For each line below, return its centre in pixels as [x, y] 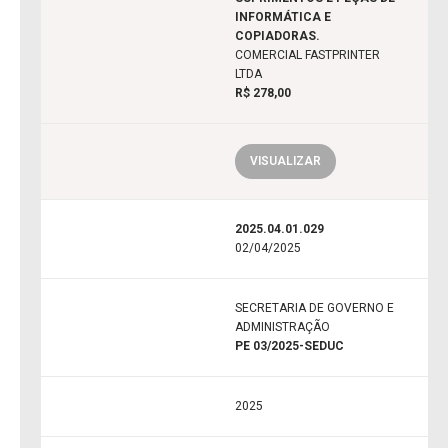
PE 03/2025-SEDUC [289, 346]
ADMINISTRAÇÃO [282, 327]
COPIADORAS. [277, 36]
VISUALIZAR [285, 161]
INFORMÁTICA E [283, 17]
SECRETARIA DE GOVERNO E [314, 308]
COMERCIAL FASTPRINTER [307, 55]
